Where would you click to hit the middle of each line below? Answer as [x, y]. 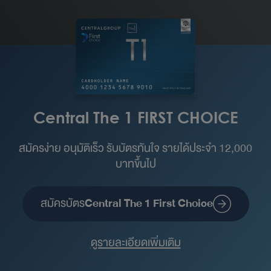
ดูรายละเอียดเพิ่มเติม [135, 242]
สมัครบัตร [62, 204]
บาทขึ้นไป [135, 164]
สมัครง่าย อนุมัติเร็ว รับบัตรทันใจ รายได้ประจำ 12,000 [135, 148]
